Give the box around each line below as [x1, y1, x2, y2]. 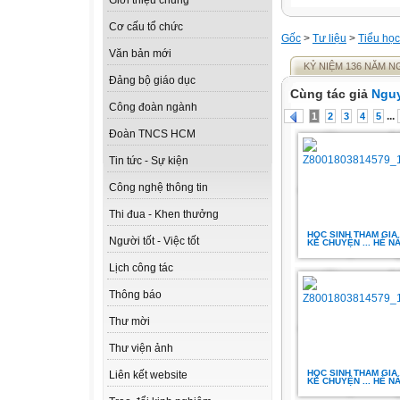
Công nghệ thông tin [109, 181, 208, 195]
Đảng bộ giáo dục [109, 74, 196, 87]
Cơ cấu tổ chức [109, 21, 183, 34]
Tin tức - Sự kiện [109, 154, 188, 168]
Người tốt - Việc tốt [109, 235, 199, 248]
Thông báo [109, 288, 162, 302]
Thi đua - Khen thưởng [109, 208, 219, 221]
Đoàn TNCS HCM [109, 128, 196, 141]
